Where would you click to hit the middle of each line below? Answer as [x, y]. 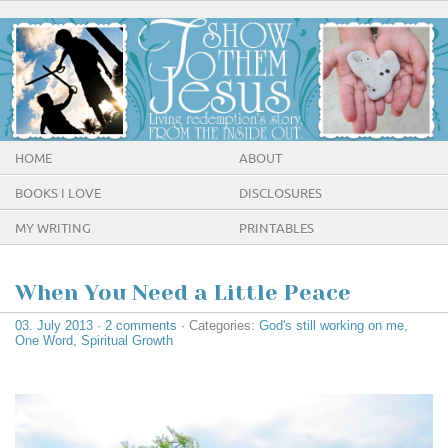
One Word [44, 340]
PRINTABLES [276, 228]
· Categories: [218, 325]
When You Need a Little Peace [183, 292]
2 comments [141, 325]
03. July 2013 [54, 325]
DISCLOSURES [280, 193]
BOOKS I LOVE [58, 193]
